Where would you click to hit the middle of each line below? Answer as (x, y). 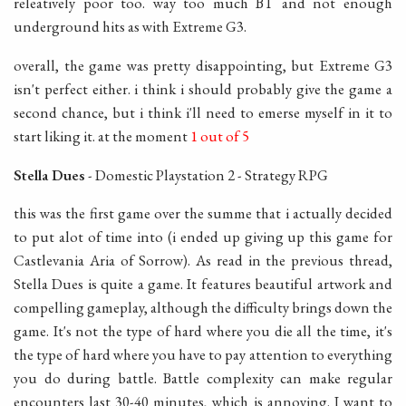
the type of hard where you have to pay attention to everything (203, 355)
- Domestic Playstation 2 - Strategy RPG (207, 174)
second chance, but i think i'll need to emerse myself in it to (203, 112)
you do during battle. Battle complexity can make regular (203, 378)
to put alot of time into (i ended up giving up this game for (203, 237)
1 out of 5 (220, 135)
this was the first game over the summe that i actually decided (203, 213)
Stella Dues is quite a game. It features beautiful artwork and (203, 284)
